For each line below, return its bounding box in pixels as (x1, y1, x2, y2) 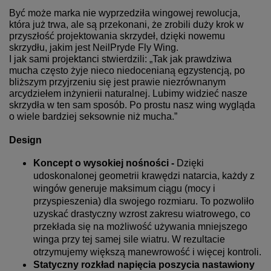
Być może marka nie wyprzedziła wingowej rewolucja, (9, 8, 240, 19)
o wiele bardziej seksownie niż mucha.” (9, 111, 177, 122)
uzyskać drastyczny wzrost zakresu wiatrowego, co (33, 208, 250, 219)
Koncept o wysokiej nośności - (33, 157, 177, 168)
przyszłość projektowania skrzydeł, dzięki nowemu (9, 31, 225, 42)
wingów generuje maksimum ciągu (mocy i (33, 183, 215, 194)
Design (9, 135, 42, 145)
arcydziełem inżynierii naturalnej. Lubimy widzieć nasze (9, 88, 247, 99)
